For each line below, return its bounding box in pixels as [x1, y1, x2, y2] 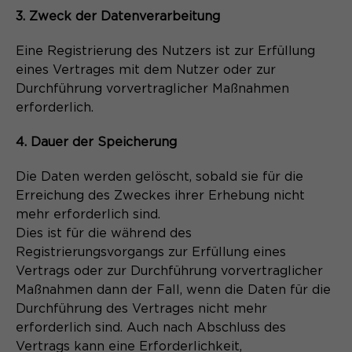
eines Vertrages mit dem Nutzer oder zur [16, 63, 276, 76]
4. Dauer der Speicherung [16, 135, 177, 148]
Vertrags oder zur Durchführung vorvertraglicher [16, 264, 323, 277]
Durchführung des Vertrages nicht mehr [16, 302, 267, 315]
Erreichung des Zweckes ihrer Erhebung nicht [16, 189, 305, 202]
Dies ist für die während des [16, 226, 192, 240]
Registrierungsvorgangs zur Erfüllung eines [16, 245, 286, 258]
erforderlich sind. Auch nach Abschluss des [16, 321, 286, 334]
